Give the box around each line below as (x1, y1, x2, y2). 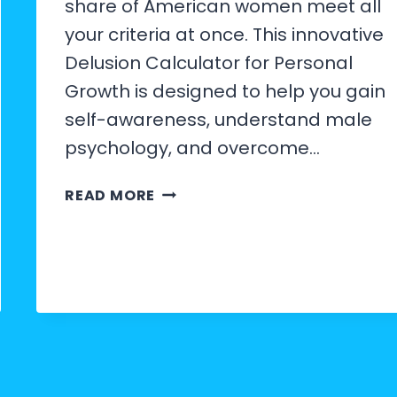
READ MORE (65, 184, 156, 206)
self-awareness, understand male (65, 106, 372, 132)
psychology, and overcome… (65, 135, 320, 160)
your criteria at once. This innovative (65, 21, 384, 47)
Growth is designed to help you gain (65, 78, 385, 104)
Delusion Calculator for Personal (65, 50, 353, 75)
